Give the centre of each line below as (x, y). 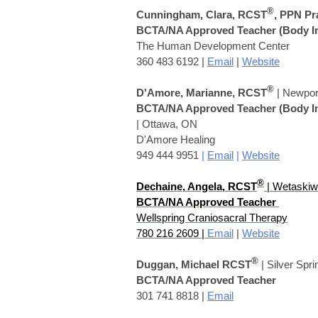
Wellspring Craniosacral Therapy (212, 217)
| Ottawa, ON (167, 124)
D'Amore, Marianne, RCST (202, 92)
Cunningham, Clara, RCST (202, 14)
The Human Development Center (213, 45)
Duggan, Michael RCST (194, 264)
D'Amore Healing (176, 139)
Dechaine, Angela (179, 186)
